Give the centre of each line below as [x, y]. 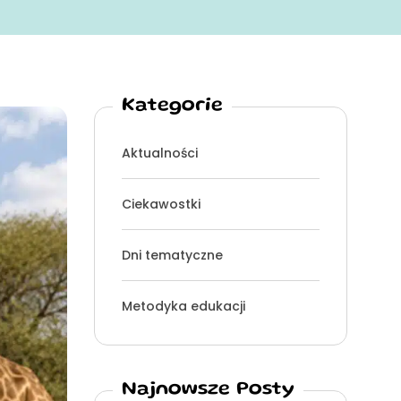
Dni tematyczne [172, 255]
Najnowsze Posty [208, 390]
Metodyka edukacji [183, 306]
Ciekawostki [161, 204]
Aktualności [159, 153]
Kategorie [172, 106]
